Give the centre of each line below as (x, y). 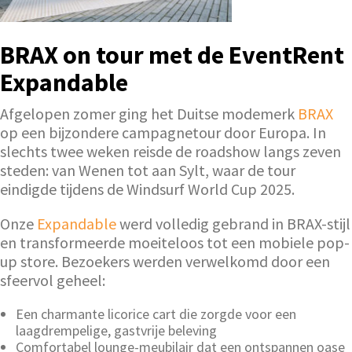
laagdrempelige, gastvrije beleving (116, 330)
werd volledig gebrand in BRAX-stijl (233, 223)
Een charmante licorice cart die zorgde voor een (156, 313)
